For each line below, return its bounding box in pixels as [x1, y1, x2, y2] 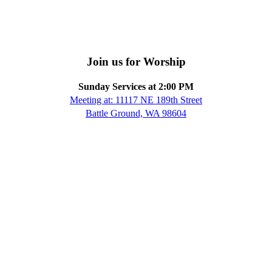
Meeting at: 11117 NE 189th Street [70, 94, 202, 105]
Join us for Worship [86, 55, 186, 68]
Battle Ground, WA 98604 [86, 107, 186, 118]
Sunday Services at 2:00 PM [78, 81, 194, 92]
